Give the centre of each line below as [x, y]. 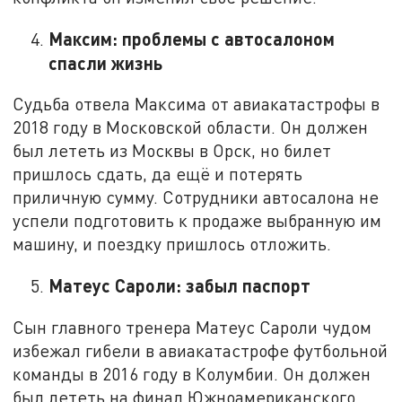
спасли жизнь [106, 62]
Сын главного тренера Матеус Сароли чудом [192, 327]
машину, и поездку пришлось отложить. [172, 244]
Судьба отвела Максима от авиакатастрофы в [197, 104]
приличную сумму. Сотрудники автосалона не [196, 197]
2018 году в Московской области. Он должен [191, 127]
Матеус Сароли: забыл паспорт [180, 285]
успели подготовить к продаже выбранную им [197, 221]
